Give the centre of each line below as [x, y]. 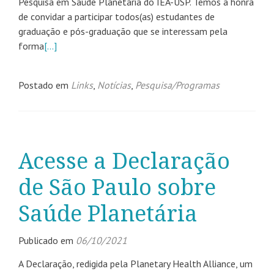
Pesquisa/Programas [177, 85]
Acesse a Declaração [124, 161]
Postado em [45, 85]
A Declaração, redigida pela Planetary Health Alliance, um [135, 264]
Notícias [114, 85]
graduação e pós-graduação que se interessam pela [123, 31]
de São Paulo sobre [117, 187]
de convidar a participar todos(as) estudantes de [117, 17]
